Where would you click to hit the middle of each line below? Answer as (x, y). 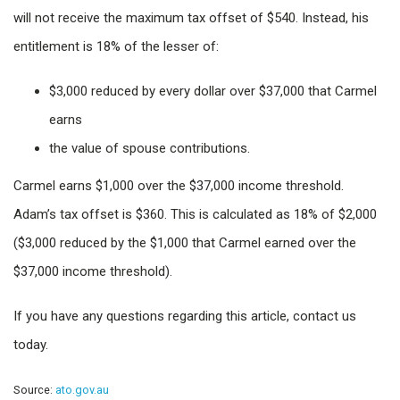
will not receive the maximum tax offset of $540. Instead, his (191, 18)
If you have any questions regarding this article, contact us (185, 317)
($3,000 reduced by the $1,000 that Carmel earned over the (185, 243)
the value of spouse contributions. (150, 149)
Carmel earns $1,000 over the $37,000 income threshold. (179, 186)
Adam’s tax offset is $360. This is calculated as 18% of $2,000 (195, 215)
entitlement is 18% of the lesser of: (116, 47)
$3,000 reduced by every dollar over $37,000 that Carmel (213, 92)
